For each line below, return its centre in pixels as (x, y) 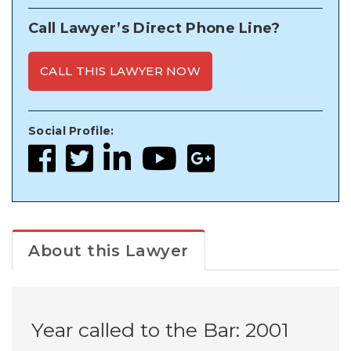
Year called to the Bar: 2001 (160, 329)
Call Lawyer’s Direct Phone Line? (154, 28)
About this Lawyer (109, 250)
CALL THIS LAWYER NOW (120, 71)
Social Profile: (71, 130)
